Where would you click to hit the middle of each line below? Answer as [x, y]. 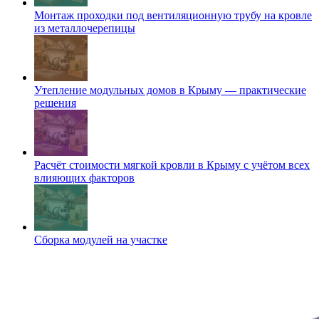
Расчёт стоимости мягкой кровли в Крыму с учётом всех [172, 165]
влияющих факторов [84, 178]
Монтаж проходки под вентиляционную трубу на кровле [173, 16]
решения [55, 103]
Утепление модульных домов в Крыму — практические [170, 90]
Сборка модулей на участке [101, 240]
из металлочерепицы [85, 28]
